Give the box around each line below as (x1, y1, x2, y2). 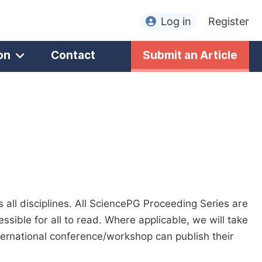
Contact (51, 49, 95, 61)
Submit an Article (143, 49, 237, 61)
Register (208, 15, 249, 27)
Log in (161, 15, 191, 27)
